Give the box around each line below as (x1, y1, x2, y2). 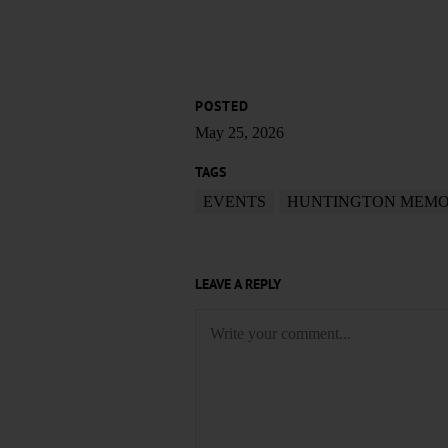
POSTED (194, 97, 249, 116)
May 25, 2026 (194, 124, 284, 142)
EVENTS (202, 193, 266, 211)
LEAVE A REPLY (194, 275, 281, 294)
